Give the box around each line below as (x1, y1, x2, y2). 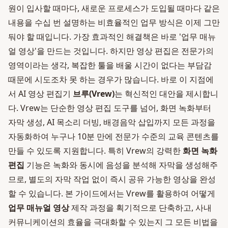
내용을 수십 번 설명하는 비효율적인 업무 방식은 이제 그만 (8, 17, 220, 28)
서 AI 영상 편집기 (8, 88, 73, 99)
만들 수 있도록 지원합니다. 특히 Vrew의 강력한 (8, 145, 183, 156)
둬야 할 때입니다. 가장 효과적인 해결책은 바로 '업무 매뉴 (8, 31, 216, 42)
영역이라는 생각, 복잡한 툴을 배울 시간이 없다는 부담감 (8, 60, 212, 71)
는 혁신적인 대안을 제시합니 (115, 88, 218, 99)
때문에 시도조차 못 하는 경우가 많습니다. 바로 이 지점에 (8, 74, 214, 85)
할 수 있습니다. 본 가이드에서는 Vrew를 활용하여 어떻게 (8, 188, 215, 199)
